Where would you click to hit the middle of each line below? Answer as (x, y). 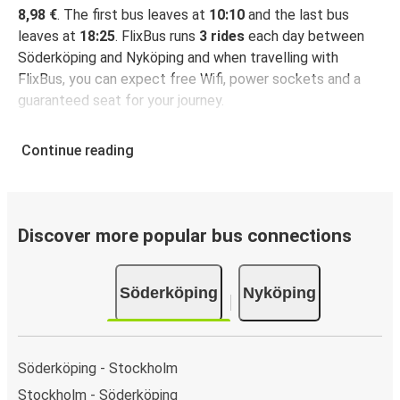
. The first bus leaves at (133, 15)
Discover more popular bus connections (185, 236)
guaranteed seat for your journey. (121, 101)
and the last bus (297, 15)
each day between (304, 37)
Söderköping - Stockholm (98, 368)
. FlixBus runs (157, 37)
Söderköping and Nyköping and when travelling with (178, 58)
